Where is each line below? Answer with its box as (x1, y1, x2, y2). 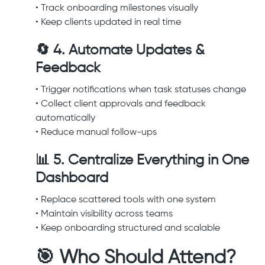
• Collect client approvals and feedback (35, 99, 206, 109)
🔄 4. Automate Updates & (35, 43, 205, 58)
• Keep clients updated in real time (35, 18, 181, 28)
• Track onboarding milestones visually (35, 4, 198, 14)
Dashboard (35, 171, 108, 186)
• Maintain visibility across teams (35, 209, 173, 219)
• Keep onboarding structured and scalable (35, 224, 220, 234)
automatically (35, 114, 95, 124)
